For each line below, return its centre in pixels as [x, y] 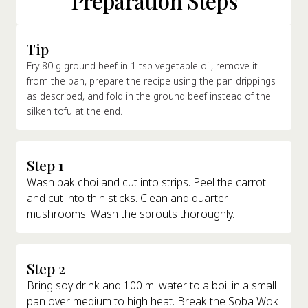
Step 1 [46, 166]
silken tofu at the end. [75, 111]
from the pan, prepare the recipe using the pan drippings [152, 81]
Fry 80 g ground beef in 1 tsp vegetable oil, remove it [143, 66]
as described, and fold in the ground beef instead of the [149, 96]
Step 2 [46, 269]
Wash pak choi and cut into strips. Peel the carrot [147, 183]
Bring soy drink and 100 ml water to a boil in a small [152, 286]
